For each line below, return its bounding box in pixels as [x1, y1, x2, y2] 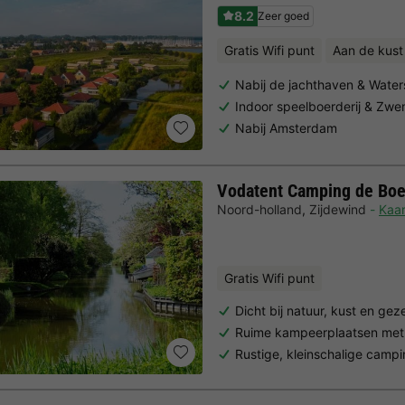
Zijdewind [309, 201, 366, 217]
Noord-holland [217, 201, 302, 217]
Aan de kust [333, 42, 403, 59]
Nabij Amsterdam [235, 119, 337, 136]
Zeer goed [258, 8, 309, 23]
